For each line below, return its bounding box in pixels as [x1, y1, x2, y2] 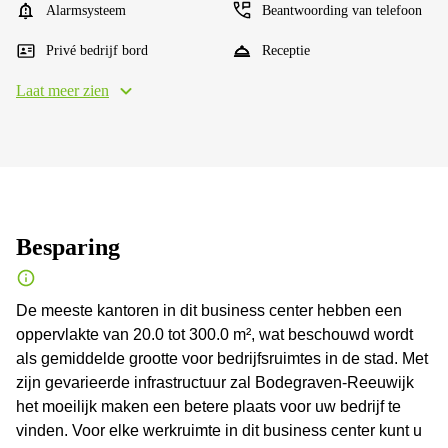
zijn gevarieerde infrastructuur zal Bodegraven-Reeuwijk [16, 374, 414, 391]
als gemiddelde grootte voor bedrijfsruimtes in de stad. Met [16, 350, 428, 367]
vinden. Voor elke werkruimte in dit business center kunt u [16, 422, 422, 439]
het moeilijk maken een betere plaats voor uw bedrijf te [16, 398, 401, 415]
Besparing [16, 234, 120, 260]
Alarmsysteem [46, 3, 126, 18]
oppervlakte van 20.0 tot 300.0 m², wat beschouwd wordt [16, 326, 413, 343]
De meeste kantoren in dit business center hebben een [16, 302, 402, 319]
